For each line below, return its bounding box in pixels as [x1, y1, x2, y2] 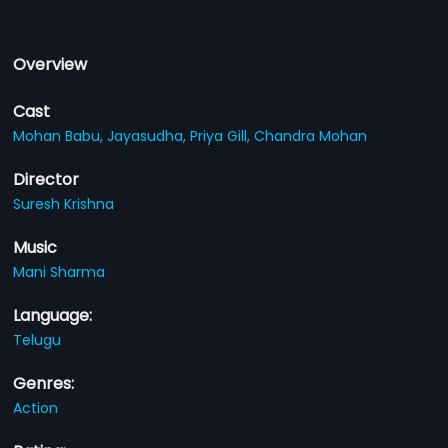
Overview [13, 53, 88, 76]
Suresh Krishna [13, 194, 115, 214]
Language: [13, 304, 93, 327]
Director [13, 168, 80, 191]
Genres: [13, 372, 75, 395]
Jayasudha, [107, 126, 191, 146]
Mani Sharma [13, 262, 106, 282]
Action [13, 398, 59, 418]
